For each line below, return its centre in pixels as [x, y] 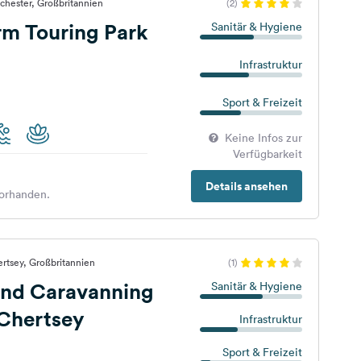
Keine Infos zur [263, 138]
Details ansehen [246, 186]
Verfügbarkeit [267, 154]
